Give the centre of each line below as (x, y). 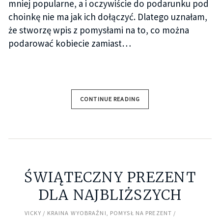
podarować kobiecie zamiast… (69, 43)
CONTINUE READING (110, 99)
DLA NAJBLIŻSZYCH (110, 195)
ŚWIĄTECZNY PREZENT (110, 178)
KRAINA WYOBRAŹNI (77, 213)
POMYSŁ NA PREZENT (141, 213)
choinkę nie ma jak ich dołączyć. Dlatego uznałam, (108, 16)
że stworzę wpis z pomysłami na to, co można (98, 30)
